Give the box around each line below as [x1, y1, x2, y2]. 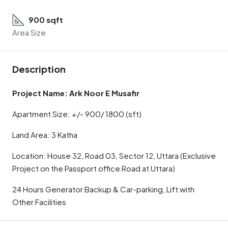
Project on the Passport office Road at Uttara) [12, 163, 175, 173]
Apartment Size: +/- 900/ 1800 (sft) [12, 109, 141, 119]
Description [12, 63, 66, 75]
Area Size [12, 27, 46, 37]
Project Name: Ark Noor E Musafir [12, 88, 139, 98]
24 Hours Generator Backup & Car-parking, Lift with [12, 184, 194, 194]
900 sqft [28, 15, 63, 24]
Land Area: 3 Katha [12, 130, 77, 139]
